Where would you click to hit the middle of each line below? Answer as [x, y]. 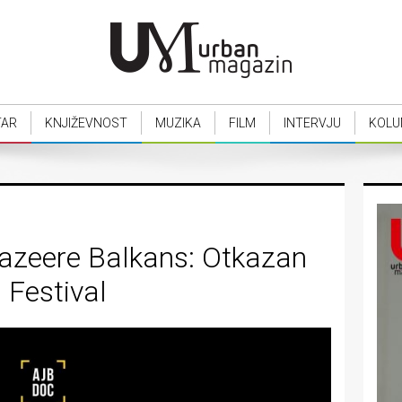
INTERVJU [312, 123]
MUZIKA [178, 123]
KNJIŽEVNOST [86, 123]
